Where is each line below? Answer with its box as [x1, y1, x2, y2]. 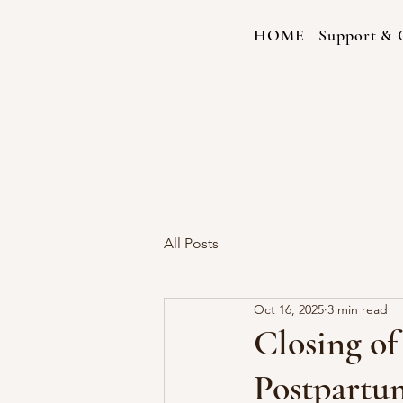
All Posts [164, 235, 219, 252]
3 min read [327, 300, 388, 318]
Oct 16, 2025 [254, 300, 324, 318]
